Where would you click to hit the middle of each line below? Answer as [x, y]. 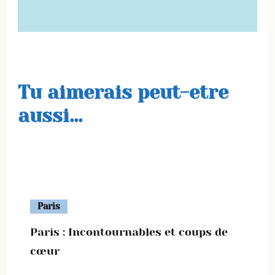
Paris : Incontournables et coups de [129, 232]
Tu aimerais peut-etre [123, 92]
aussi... [50, 116]
